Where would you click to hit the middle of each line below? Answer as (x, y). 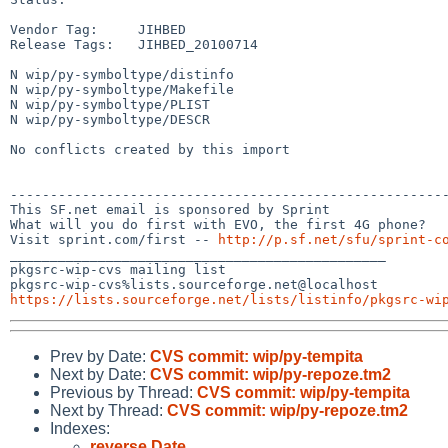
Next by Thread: (108, 410)
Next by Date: (100, 374)
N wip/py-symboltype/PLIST (110, 104)
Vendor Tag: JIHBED (98, 29)
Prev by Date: (100, 356)
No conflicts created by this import (150, 149)
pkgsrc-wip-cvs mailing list (118, 269)
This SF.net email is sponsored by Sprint (170, 209)
